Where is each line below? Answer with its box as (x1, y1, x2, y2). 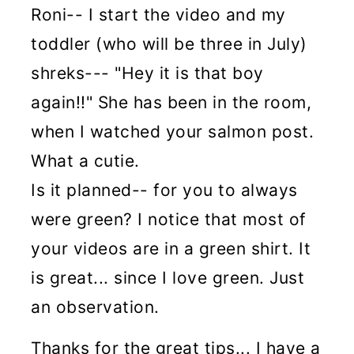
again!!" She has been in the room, (31, 92, 312, 112)
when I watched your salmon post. (31, 121, 314, 141)
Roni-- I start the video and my (31, 4, 286, 24)
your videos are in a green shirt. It (31, 238, 311, 258)
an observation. (31, 296, 160, 317)
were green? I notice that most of (31, 209, 307, 229)
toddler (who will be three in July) (31, 33, 307, 54)
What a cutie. (31, 150, 140, 171)
